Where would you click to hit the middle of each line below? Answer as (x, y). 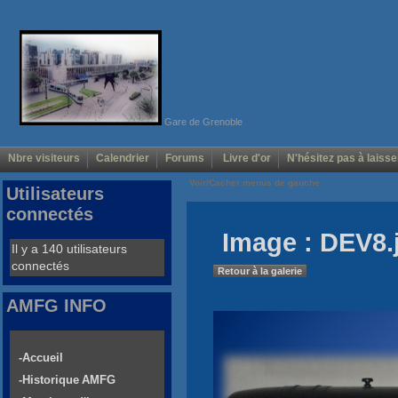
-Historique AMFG (67, 380)
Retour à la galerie (260, 271)
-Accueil (41, 358)
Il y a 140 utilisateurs (69, 249)
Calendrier (123, 159)
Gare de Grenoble (202, 121)
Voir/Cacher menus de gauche (255, 183)
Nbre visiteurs (44, 159)
